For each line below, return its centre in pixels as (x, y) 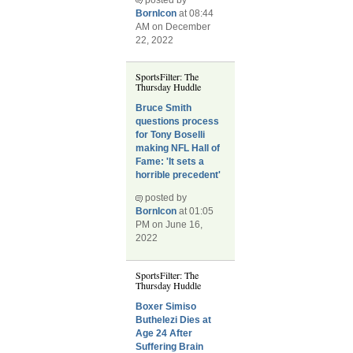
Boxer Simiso (166, 306)
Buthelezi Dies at (174, 320)
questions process (178, 122)
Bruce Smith (164, 108)
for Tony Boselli (171, 135)
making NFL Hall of (178, 149)
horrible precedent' (178, 175)
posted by (165, 198)
